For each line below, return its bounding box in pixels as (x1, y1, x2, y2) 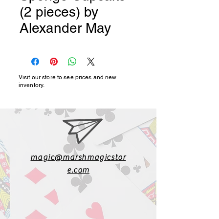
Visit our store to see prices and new (19, 74, 117, 81)
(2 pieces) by (20, 4, 98, 20)
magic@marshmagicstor (30, 153, 126, 162)
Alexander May (20, 20, 111, 36)
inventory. (19, 82, 45, 88)
